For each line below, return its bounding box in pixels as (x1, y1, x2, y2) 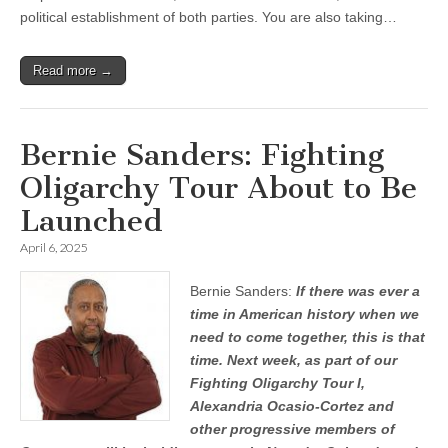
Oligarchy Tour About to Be (20, 170, 417, 206)
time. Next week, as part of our (190, 352, 397, 368)
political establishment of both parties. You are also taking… (20, 9, 397, 25)
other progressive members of (190, 421, 395, 437)
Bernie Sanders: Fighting (20, 137, 384, 173)
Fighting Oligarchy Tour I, (190, 375, 365, 391)
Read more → (33, 63, 113, 78)
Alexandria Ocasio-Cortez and (190, 398, 394, 414)
